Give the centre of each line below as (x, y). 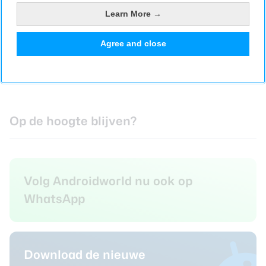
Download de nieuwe (85, 255)
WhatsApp (54, 199)
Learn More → (133, 14)
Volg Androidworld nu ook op (108, 181)
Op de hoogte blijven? (73, 121)
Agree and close (133, 44)
